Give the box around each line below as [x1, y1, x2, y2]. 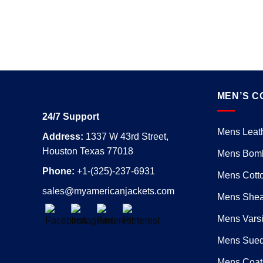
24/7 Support [42, 112, 99, 122]
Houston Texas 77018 [42, 146, 133, 157]
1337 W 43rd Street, [83, 131, 168, 142]
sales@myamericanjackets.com [42, 186, 174, 197]
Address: [42, 131, 83, 142]
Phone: [42, 166, 75, 177]
